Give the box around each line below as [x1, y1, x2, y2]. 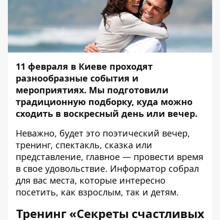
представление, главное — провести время [16, 151, 203, 163]
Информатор [110, 163, 166, 174]
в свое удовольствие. [16, 163, 110, 174]
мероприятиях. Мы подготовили [16, 84, 168, 96]
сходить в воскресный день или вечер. [16, 108, 197, 119]
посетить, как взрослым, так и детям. [16, 186, 179, 198]
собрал [166, 163, 199, 174]
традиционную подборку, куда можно [16, 96, 192, 108]
